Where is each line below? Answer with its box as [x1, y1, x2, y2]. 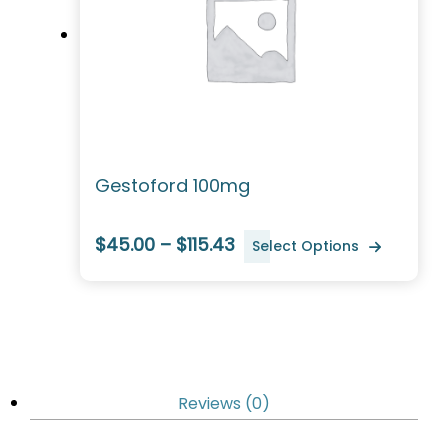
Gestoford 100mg [95, 173, 250, 198]
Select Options [252, 236, 359, 256]
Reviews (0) [178, 392, 270, 415]
